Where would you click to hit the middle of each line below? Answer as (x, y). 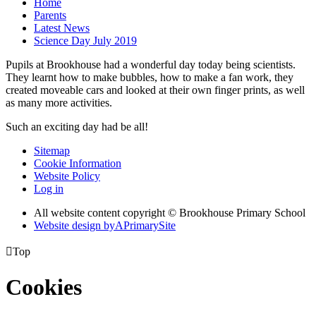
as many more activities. (59, 103)
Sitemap (52, 151)
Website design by (74, 226)
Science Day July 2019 (85, 41)
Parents (50, 16)
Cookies (44, 287)
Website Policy (67, 176)
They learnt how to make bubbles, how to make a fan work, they (150, 78)
